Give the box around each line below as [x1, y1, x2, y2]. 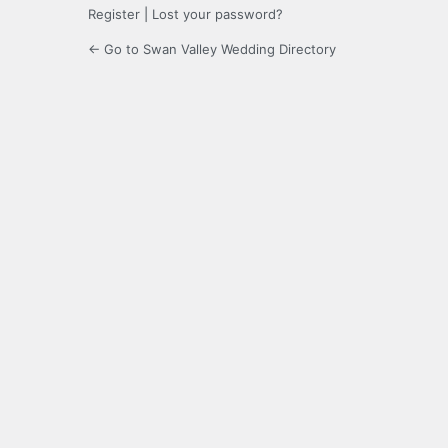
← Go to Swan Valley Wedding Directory [88, 41, 336, 58]
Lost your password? [152, 6, 283, 23]
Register [88, 6, 140, 23]
